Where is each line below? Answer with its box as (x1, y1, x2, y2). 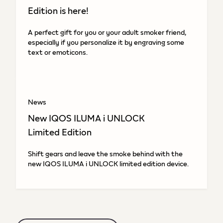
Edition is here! (28, 3, 89, 17)
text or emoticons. (28, 47, 88, 57)
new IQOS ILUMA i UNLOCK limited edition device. (28, 158, 189, 169)
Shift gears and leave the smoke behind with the (28, 148, 183, 159)
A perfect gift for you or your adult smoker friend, (28, 27, 186, 37)
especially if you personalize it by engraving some (28, 37, 184, 47)
